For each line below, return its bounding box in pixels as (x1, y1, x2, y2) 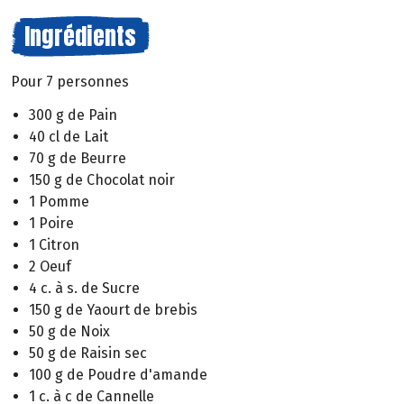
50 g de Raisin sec (29, 344, 147, 362)
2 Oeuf (29, 257, 71, 275)
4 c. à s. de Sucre (29, 279, 140, 297)
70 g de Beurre (29, 149, 126, 167)
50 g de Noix (29, 322, 110, 340)
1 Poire (29, 214, 74, 232)
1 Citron (29, 235, 79, 253)
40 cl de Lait (29, 127, 108, 145)
